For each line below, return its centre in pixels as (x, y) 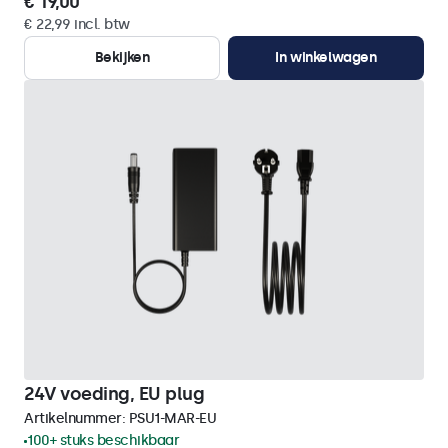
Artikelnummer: (76, 418)
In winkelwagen (326, 57)
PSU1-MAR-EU (172, 418)
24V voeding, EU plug (114, 394)
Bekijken (122, 57)
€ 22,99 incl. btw (77, 24)
